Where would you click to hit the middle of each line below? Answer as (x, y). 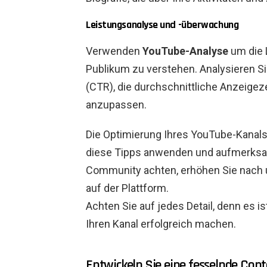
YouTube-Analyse (185, 51)
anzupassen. (116, 105)
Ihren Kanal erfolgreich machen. (161, 224)
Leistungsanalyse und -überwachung (162, 25)
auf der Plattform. (127, 188)
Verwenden (114, 51)
